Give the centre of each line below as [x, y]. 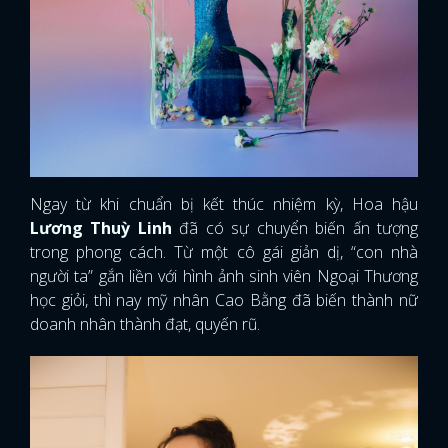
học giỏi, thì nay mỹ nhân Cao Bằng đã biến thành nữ [224, 299]
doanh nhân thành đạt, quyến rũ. [147, 323]
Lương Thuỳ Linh [105, 227]
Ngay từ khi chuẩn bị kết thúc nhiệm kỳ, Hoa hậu [224, 203]
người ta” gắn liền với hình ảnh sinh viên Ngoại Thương [224, 275]
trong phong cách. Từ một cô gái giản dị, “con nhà [224, 251]
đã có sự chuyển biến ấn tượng [299, 227]
